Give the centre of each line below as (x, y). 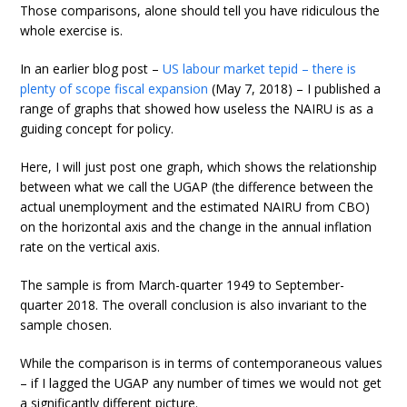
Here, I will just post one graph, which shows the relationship (199, 167)
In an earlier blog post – (92, 69)
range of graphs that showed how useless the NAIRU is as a (197, 109)
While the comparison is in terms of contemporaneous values (202, 363)
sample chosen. (66, 325)
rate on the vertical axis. (90, 247)
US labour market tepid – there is (260, 69)
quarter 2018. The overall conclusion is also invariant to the (194, 305)
